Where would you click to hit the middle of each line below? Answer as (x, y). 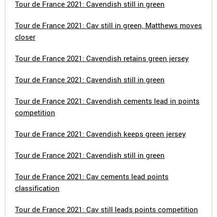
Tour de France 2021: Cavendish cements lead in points (107, 101)
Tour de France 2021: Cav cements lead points (92, 176)
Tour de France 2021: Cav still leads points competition (107, 209)
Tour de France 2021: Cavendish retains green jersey (102, 58)
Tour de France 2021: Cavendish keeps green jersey (101, 134)
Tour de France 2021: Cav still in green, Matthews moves (108, 25)
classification (37, 188)
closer (25, 37)
